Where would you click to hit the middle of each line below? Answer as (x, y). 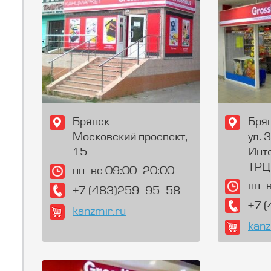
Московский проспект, (130, 138)
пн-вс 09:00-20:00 (123, 171)
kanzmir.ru (99, 212)
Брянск (91, 122)
